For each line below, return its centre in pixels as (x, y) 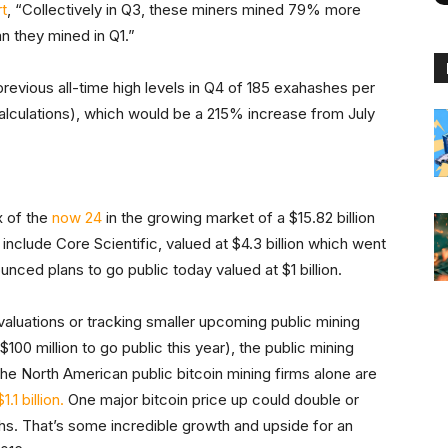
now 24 (77, 218)
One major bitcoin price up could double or (211, 400)
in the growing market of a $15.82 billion (238, 218)
